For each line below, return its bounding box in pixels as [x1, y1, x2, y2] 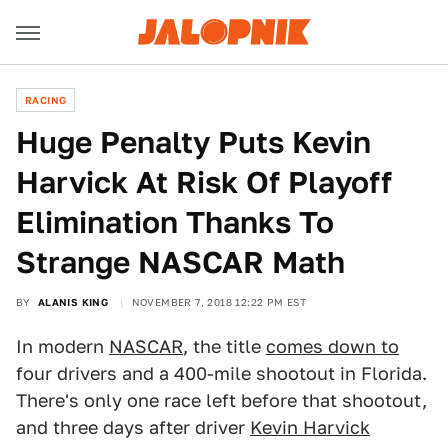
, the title [183, 336, 266, 357]
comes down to [266, 336, 399, 357]
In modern [16, 336, 109, 357]
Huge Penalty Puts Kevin [16, 124, 371, 160]
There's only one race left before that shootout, [16, 390, 427, 411]
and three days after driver [16, 417, 250, 438]
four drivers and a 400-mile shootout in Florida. [16, 363, 427, 384]
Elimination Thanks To [16, 204, 334, 240]
